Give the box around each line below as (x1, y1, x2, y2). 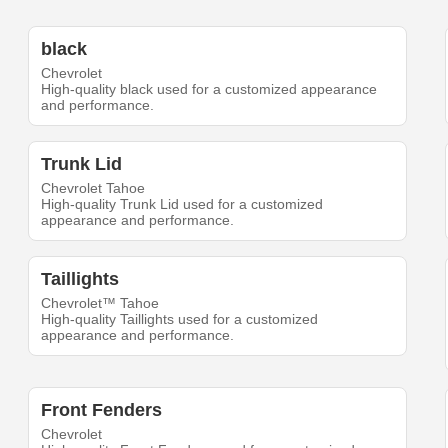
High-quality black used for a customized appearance (41, 81, 378, 98)
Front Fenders (41, 400, 163, 421)
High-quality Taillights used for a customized (41, 311, 319, 328)
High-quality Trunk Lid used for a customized (41, 196, 324, 213)
